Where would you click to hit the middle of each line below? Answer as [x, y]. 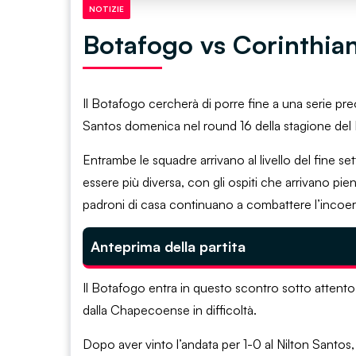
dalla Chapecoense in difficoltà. [170, 310]
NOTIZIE [106, 8]
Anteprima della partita [168, 246]
